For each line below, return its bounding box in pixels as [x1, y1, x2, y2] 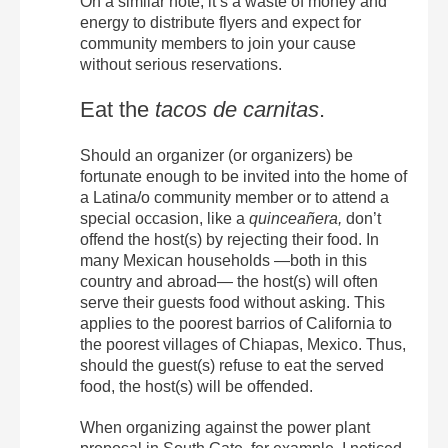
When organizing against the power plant [80, 419, 370, 436]
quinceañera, [249, 210, 346, 227]
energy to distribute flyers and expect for [80, 14, 361, 31]
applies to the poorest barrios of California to [80, 315, 392, 332]
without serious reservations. [80, 56, 282, 73]
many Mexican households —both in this [80, 252, 367, 269]
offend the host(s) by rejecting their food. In [80, 231, 379, 248]
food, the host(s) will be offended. [80, 378, 313, 395]
